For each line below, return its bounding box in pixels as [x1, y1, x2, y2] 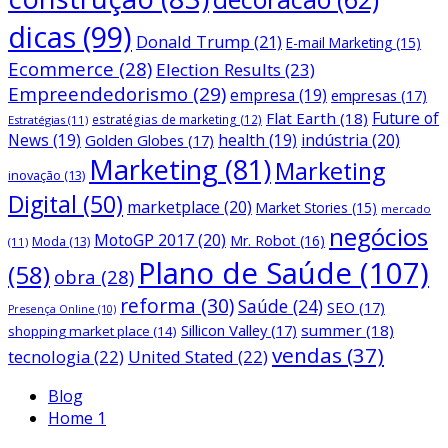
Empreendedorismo [8, 81, 188, 108]
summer [301, 320, 362, 341]
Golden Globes [85, 130, 184, 151]
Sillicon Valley [181, 320, 267, 341]
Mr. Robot [230, 231, 296, 251]
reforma [120, 293, 196, 320]
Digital [8, 188, 77, 221]
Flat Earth [266, 108, 336, 129]
